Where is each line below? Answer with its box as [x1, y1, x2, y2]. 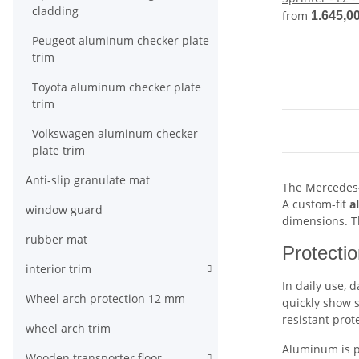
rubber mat [26, 232, 87, 247]
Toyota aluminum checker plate [32, 79, 201, 95]
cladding [32, 3, 79, 18]
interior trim [26, 261, 91, 276]
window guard [26, 202, 103, 217]
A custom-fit [282, 196, 349, 212]
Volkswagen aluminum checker [32, 126, 198, 141]
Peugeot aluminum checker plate [32, 33, 209, 48]
